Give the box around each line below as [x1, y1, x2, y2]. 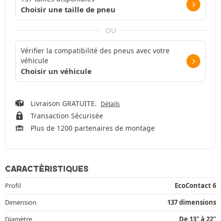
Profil [5, 181, 21, 190]
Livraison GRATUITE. [30, 98, 101, 108]
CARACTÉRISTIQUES [5, 163, 88, 174]
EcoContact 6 [175, 181, 216, 190]
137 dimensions [167, 197, 216, 207]
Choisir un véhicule [21, 66, 92, 76]
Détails [100, 99, 120, 108]
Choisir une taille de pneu [21, 4, 115, 14]
